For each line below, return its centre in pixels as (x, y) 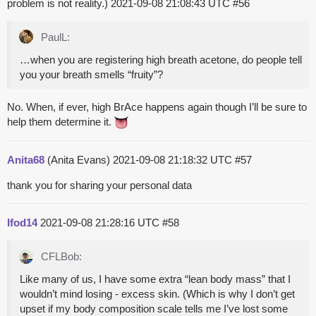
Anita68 (26, 160)
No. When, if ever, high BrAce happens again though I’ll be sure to (157, 107)
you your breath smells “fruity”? (91, 75)
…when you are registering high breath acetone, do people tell (161, 60)
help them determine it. (61, 122)
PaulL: (54, 37)
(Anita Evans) (79, 160)
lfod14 (22, 223)
